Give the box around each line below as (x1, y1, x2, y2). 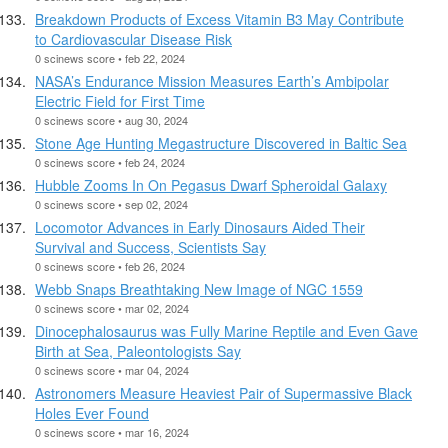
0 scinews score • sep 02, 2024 (35, 195, 188, 212)
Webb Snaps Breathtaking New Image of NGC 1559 (35, 278, 363, 299)
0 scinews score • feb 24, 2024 (35, 153, 185, 170)
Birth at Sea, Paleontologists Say (35, 340, 241, 361)
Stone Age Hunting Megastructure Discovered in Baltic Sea (35, 132, 407, 153)
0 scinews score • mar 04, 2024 (35, 361, 189, 378)
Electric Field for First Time (35, 90, 205, 111)
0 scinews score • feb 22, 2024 (35, 49, 185, 66)
